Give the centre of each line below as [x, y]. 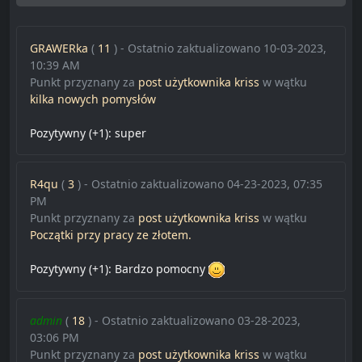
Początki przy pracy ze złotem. [111, 234]
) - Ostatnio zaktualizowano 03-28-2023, [194, 321]
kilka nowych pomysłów [93, 99]
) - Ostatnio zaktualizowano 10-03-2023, [220, 48]
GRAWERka [59, 48]
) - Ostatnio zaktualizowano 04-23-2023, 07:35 [200, 183]
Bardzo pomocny [160, 268]
